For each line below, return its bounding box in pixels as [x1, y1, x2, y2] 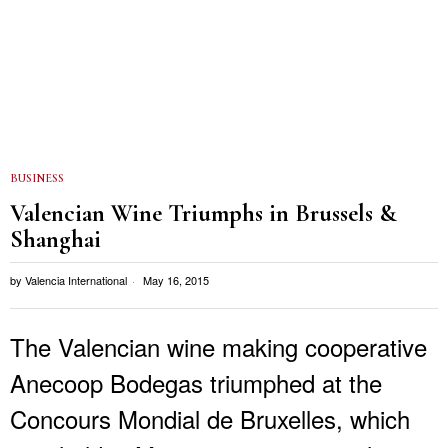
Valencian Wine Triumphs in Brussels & [10, 197, 397, 228]
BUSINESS [10, 170, 64, 185]
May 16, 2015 [140, 271, 209, 288]
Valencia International [25, 271, 127, 288]
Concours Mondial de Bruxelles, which [10, 400, 410, 436]
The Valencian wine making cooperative [10, 328, 427, 364]
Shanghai [10, 223, 101, 254]
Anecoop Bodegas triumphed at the [10, 364, 382, 400]
